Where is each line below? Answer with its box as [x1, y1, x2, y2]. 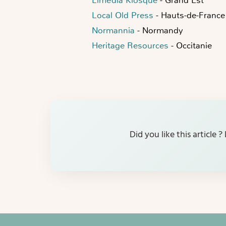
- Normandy [135, 24, 183, 36]
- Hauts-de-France [153, 9, 225, 21]
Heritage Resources [92, 39, 168, 51]
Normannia [92, 24, 135, 36]
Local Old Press [92, 9, 153, 21]
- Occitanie [168, 39, 212, 51]
